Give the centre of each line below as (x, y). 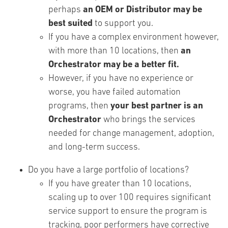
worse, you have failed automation (115, 92)
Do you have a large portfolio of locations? (108, 170)
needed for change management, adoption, (131, 134)
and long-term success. (94, 147)
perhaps (66, 10)
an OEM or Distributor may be (142, 10)
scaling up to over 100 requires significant (130, 198)
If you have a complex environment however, (134, 37)
